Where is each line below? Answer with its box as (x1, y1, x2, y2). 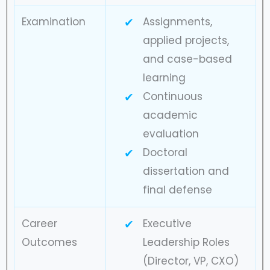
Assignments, (142, 14, 212, 29)
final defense (142, 182, 212, 197)
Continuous (142, 89, 202, 104)
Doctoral (142, 145, 187, 160)
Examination (22, 14, 86, 29)
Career (22, 216, 57, 231)
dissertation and (142, 163, 229, 178)
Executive (142, 216, 192, 231)
